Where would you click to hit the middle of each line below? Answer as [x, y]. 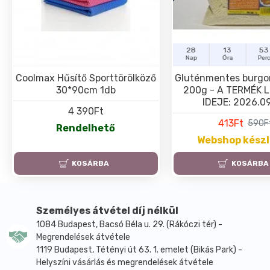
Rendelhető [86, 128]
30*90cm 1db [86, 90]
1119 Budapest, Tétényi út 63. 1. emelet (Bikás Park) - [139, 250]
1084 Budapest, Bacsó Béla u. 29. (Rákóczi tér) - [129, 224]
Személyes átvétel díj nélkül [107, 210]
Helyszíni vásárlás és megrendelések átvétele [125, 262]
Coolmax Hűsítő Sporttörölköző [86, 78]
